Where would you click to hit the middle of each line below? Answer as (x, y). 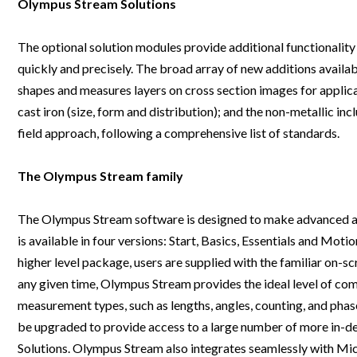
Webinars (221, 21)
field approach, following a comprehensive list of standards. (178, 133)
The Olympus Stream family (100, 176)
